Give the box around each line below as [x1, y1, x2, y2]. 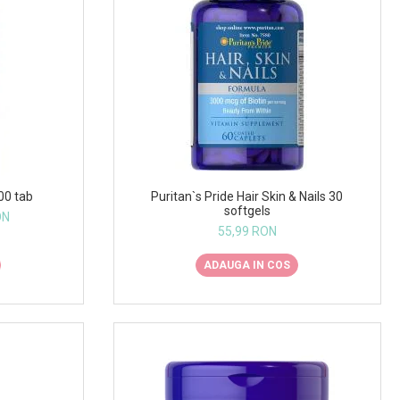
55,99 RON [217, 223, 277, 238]
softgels [223, 203, 271, 218]
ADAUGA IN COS [204, 258, 291, 271]
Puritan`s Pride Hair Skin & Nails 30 [151, 188, 344, 204]
